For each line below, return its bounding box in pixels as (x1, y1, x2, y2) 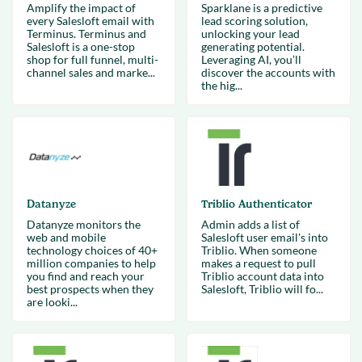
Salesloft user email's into (201, 230, 328, 244)
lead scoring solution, (201, 14, 308, 27)
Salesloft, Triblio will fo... (201, 282, 323, 296)
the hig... (201, 78, 242, 92)
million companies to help (26, 256, 156, 270)
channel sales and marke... (26, 65, 155, 79)
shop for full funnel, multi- (26, 53, 158, 66)
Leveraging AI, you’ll (201, 53, 301, 66)
